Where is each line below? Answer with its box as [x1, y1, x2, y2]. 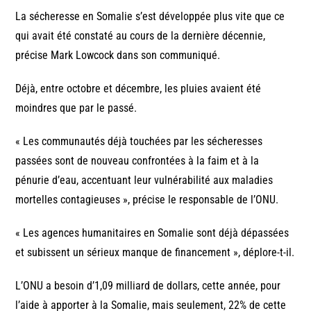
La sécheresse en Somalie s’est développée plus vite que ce [15, 10, 285, 24]
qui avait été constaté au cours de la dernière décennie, [15, 29, 266, 43]
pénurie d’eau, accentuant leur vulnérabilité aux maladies [15, 174, 274, 187]
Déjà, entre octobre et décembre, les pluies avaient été [15, 82, 262, 96]
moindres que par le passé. [15, 101, 137, 115]
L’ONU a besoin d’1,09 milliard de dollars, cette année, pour [15, 279, 281, 293]
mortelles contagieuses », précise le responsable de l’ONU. [15, 193, 279, 207]
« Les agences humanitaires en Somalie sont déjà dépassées [15, 226, 289, 240]
